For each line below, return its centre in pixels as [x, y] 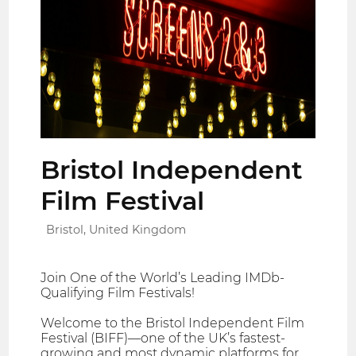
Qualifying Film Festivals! [118, 292]
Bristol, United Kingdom [116, 229]
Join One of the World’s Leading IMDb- [163, 277]
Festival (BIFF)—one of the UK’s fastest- [163, 338]
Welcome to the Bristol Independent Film [173, 323]
